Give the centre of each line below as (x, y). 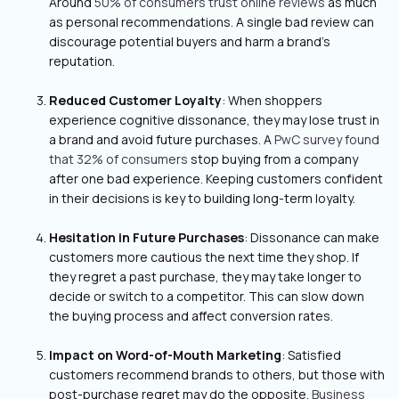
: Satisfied (311, 355)
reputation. (82, 61)
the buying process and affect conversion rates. (191, 316)
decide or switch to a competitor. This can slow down (207, 296)
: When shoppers (272, 100)
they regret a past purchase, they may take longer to (205, 277)
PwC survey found (327, 139)
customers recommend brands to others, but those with (217, 375)
